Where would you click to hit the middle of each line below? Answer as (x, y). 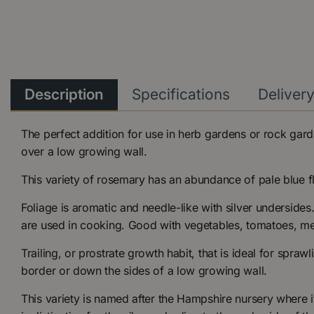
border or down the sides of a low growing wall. (146, 270)
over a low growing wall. (88, 151)
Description (64, 94)
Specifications (181, 94)
